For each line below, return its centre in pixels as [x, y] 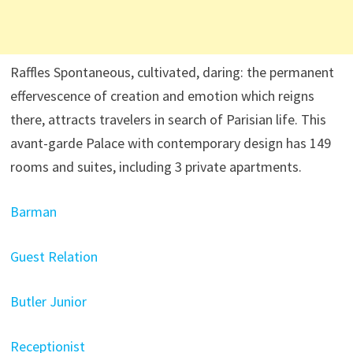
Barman [33, 212]
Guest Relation [54, 256]
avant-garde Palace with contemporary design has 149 [170, 143]
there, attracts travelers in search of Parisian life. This [168, 119]
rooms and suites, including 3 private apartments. [156, 167]
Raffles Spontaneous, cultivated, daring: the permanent [172, 72]
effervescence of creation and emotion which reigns [162, 96]
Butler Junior [48, 301]
